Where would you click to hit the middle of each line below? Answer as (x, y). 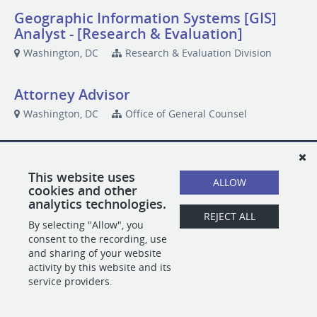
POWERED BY (130, 171)
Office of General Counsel (186, 114)
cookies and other (83, 190)
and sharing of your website (95, 253)
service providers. (70, 281)
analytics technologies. (97, 204)
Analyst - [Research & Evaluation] (128, 34)
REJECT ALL (229, 216)
